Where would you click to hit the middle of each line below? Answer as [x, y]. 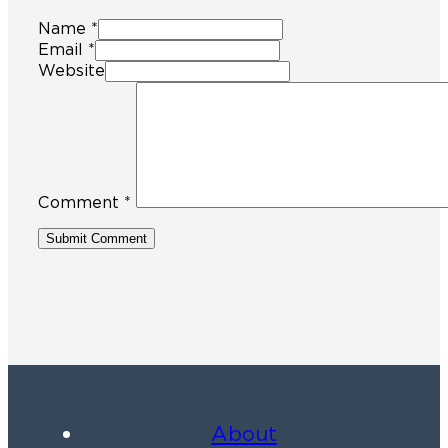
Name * [68, 29]
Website [71, 71]
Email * [66, 50]
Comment [81, 203]
